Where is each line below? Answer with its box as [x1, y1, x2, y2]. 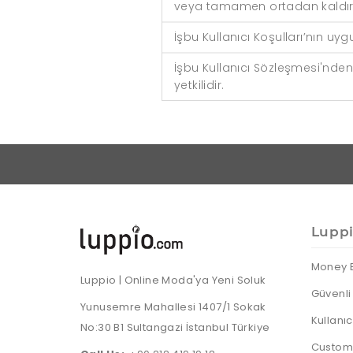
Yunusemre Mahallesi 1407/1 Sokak [80, 299, 266, 314]
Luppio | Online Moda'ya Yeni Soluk [80, 272, 266, 288]
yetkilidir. [174, 77, 225, 94]
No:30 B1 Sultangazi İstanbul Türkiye [80, 319, 270, 335]
